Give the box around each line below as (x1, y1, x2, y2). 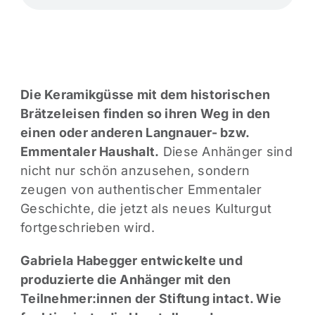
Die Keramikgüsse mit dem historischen (20, 87, 271, 103)
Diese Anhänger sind (159, 144, 292, 160)
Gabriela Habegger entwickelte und (20, 253, 243, 269)
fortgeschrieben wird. (20, 220, 155, 236)
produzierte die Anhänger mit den (20, 272, 231, 288)
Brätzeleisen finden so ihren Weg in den (20, 106, 271, 122)
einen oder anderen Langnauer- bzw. (20, 125, 250, 141)
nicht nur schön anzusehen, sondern (20, 163, 250, 179)
